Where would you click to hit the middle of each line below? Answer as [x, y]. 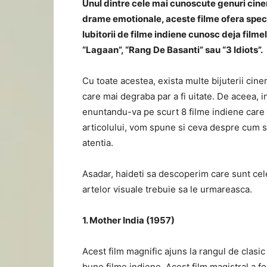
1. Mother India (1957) [128, 220]
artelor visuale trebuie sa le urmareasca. [167, 189]
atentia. [98, 143]
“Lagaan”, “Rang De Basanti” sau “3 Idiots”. [173, 50]
